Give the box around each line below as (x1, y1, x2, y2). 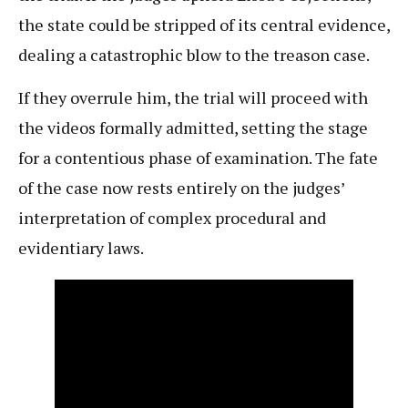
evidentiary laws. (18, 237, 144, 260)
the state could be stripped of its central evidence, (18, 14, 390, 36)
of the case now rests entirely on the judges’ (18, 177, 344, 199)
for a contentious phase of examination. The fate (18, 147, 378, 169)
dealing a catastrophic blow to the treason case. (18, 44, 372, 66)
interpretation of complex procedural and (18, 207, 326, 229)
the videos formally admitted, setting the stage (18, 117, 368, 139)
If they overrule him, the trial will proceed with (18, 87, 368, 109)
